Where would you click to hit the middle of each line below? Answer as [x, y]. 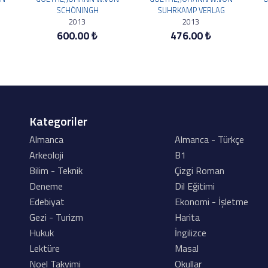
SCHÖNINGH [77, 10]
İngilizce [191, 233]
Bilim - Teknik [56, 170]
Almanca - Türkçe [210, 139]
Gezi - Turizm [56, 217]
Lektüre [45, 248]
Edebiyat [47, 202]
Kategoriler [58, 121]
